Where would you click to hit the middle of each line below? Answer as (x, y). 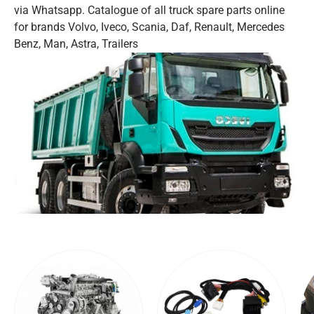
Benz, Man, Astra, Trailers (76, 43)
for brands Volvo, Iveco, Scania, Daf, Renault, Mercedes (149, 27)
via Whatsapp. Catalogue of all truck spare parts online (149, 10)
